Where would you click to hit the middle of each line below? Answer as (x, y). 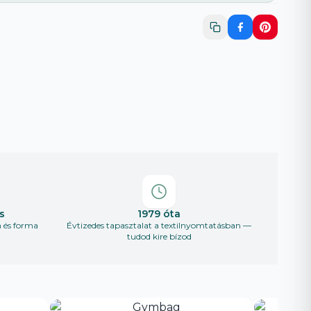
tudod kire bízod (159, 237)
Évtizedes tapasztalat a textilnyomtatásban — (159, 226)
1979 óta (159, 214)
